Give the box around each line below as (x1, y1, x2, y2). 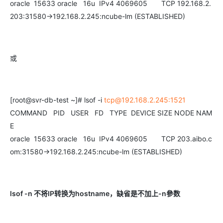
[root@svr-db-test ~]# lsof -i (10, 96, 104, 104)
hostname (75, 189, 110, 198)
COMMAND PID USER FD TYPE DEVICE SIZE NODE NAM (10, 109, 212, 117)
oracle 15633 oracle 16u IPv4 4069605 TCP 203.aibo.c (10, 134, 212, 143)
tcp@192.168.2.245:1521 (104, 96, 186, 104)
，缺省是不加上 (110, 189, 158, 198)
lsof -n (10, 189, 34, 198)
